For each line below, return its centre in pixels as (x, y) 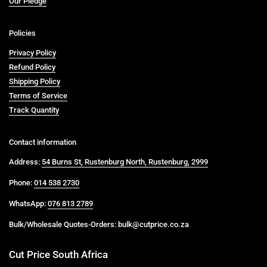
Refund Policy (32, 67)
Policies (22, 33)
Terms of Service (38, 96)
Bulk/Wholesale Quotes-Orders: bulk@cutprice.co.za (99, 224)
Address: (25, 162)
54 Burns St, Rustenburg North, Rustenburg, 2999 (125, 162)
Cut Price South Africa (58, 255)
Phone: (21, 183)
